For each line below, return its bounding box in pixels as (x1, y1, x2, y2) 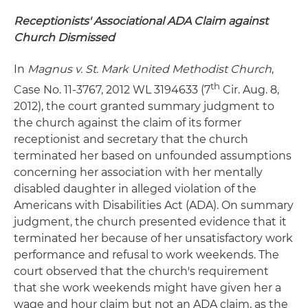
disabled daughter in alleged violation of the (14, 182, 256, 196)
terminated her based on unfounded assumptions (14, 149, 291, 163)
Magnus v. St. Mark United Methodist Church (27, 63, 272, 76)
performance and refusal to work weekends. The (14, 248, 279, 262)
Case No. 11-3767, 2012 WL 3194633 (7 (14, 83, 210, 97)
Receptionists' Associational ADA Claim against (14, 14, 268, 27)
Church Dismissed (14, 31, 115, 44)
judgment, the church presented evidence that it (14, 215, 287, 229)
